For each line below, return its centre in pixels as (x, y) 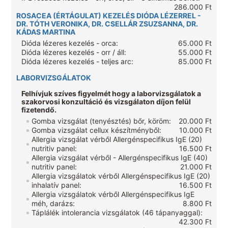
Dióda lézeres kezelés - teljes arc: (78, 62)
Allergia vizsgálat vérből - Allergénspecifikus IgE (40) (120, 158)
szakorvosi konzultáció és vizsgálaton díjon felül (106, 102)
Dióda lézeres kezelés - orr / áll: (74, 52)
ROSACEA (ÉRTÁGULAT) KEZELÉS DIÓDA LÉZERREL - (109, 16)
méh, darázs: (53, 204)
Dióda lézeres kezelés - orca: (70, 43)
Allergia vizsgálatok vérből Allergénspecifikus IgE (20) (121, 176)
